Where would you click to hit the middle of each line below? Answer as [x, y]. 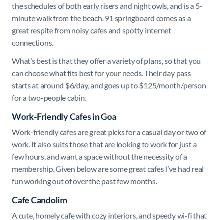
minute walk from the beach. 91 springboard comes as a [101, 18]
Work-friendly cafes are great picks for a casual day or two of [109, 132]
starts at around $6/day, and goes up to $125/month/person [109, 85]
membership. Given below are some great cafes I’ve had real [108, 168]
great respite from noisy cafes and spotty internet [92, 30]
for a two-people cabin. [49, 97]
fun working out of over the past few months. [84, 181]
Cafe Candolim [40, 200]
